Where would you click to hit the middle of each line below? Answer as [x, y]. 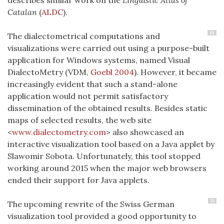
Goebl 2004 [112, 72]
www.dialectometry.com [59, 132]
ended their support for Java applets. [78, 180]
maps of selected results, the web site [79, 120]
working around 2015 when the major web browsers [107, 168]
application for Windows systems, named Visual [99, 60]
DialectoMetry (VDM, [49, 72]
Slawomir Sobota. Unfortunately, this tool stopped [104, 156]
